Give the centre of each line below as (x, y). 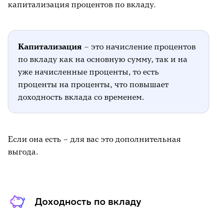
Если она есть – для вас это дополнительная (94, 139)
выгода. (23, 152)
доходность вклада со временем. (81, 97)
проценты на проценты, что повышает (93, 84)
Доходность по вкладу (88, 201)
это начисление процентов (142, 46)
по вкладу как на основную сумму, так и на (103, 59)
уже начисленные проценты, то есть (88, 72)
